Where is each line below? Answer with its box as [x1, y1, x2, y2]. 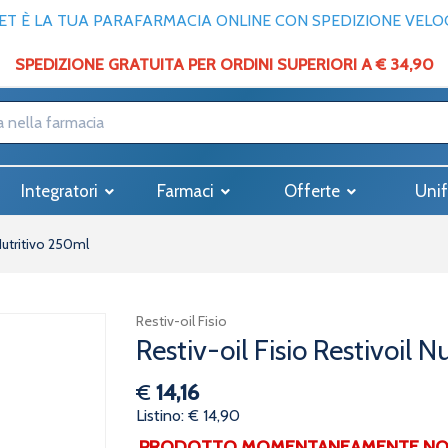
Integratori [21, 181, 102, 201]
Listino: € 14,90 [135, 406, 240, 425]
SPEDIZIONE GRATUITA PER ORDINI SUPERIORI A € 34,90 [14, 55, 434, 74]
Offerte [283, 181, 344, 201]
